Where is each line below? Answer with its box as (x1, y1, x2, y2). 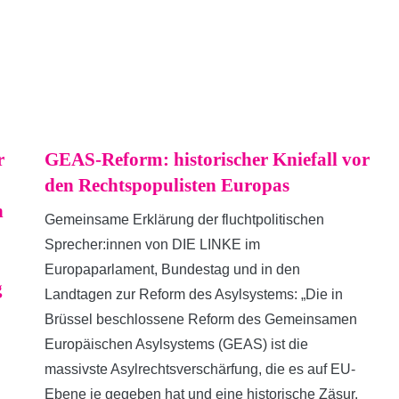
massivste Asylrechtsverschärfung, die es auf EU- (45, 362, 355, 377)
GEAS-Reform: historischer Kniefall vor (45, 149, 370, 170)
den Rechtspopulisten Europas (45, 175, 289, 196)
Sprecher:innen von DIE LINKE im (45, 237, 260, 252)
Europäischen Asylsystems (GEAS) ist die (45, 337, 308, 352)
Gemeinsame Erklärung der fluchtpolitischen (45, 212, 324, 227)
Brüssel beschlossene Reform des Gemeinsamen (45, 312, 357, 327)
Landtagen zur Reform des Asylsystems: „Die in (45, 287, 343, 302)
